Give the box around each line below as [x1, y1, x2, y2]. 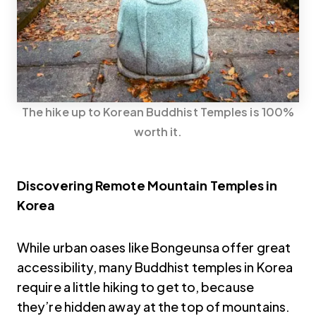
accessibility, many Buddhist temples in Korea [17, 258, 293, 275]
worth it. [133, 123, 183, 139]
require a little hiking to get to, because [17, 278, 254, 295]
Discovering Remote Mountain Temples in [17, 176, 278, 193]
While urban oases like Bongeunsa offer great [17, 238, 291, 255]
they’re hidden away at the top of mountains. [17, 298, 290, 315]
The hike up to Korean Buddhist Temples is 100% [21, 104, 295, 119]
